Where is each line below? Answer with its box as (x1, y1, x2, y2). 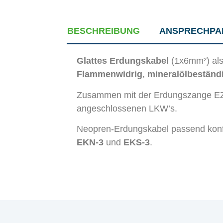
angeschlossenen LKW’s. (77, 103, 178, 113)
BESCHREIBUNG (67, 25, 140, 36)
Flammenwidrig (77, 69, 143, 80)
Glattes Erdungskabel (77, 56, 169, 66)
